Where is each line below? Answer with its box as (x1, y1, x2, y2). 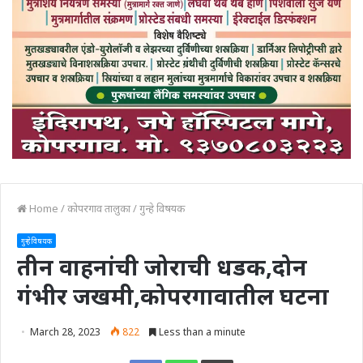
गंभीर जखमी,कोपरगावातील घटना (17, 280, 329, 311)
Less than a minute (156, 324, 246, 339)
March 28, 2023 (30, 324, 100, 339)
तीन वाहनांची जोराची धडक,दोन (17, 250, 307, 282)
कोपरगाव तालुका (67, 200, 130, 216)
